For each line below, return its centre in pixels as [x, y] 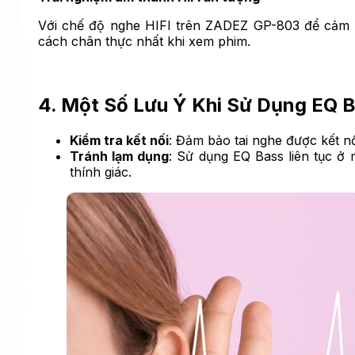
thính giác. [101, 172]
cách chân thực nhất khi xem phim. [144, 42]
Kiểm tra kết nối [119, 141]
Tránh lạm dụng [120, 157]
